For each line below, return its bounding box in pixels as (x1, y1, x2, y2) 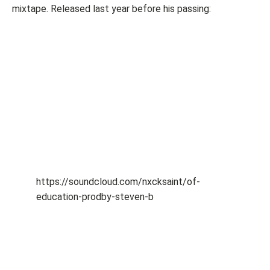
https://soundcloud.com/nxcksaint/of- (36, 176, 200, 188)
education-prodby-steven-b (36, 191, 154, 203)
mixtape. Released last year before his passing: (12, 3, 211, 15)
